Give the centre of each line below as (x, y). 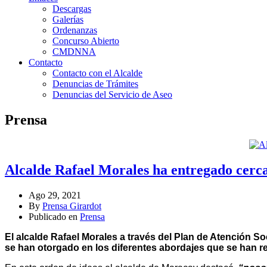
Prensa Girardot (72, 206)
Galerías (68, 19)
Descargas (72, 8)
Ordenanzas (75, 30)
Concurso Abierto (86, 41)
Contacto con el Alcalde (97, 73)
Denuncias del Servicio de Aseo (112, 94)
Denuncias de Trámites (95, 83)
